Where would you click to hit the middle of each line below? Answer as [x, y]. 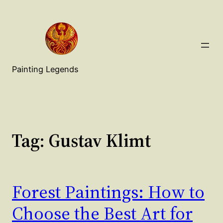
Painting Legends [45, 69]
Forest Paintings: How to [108, 192]
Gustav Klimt [100, 141]
